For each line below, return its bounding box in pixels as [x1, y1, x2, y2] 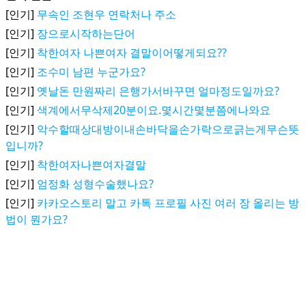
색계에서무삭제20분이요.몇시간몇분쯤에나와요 [37, 102, 270, 117]
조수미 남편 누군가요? [37, 64, 145, 79]
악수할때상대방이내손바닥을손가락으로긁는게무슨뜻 [37, 122, 299, 137]
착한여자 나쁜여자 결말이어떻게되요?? [37, 45, 227, 60]
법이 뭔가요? [5, 212, 68, 227]
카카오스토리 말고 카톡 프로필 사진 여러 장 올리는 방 [37, 195, 299, 210]
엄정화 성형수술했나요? [37, 176, 154, 191]
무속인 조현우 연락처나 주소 [37, 7, 176, 22]
